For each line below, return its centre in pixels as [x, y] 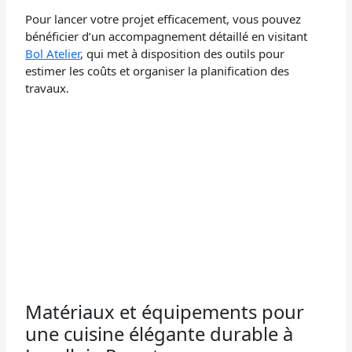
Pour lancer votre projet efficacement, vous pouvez [163, 18]
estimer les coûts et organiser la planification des [158, 70]
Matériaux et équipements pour [165, 312]
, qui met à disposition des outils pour [183, 53]
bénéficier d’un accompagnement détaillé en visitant [167, 36]
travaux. [48, 88]
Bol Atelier [53, 53]
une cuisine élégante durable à [159, 334]
